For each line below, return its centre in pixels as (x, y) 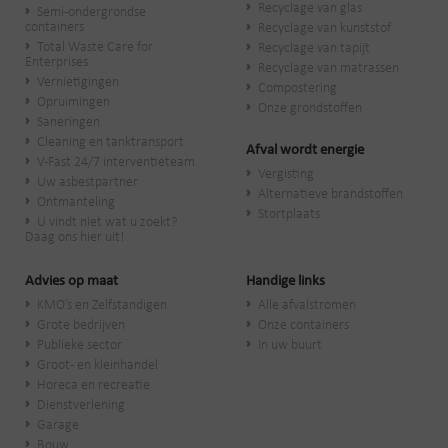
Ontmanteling (76, 202)
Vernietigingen (78, 82)
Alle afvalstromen (307, 305)
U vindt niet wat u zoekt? (107, 222)
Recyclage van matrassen (328, 68)
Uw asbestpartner (87, 182)
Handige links (285, 281)
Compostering (297, 88)
